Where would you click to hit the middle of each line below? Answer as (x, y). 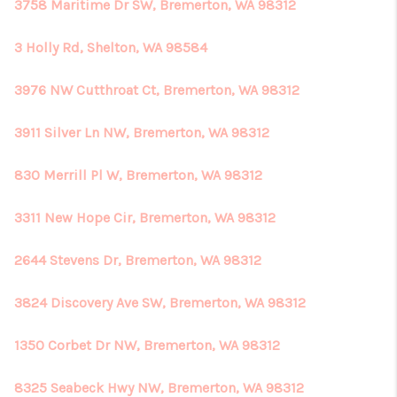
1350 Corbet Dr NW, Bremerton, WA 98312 (147, 345)
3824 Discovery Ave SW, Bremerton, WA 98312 (160, 303)
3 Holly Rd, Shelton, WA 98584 (111, 47)
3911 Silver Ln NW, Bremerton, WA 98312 (142, 132)
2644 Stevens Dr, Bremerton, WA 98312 (138, 260)
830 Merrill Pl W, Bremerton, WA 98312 (138, 175)
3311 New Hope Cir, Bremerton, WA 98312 (145, 218)
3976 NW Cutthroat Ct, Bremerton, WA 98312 (157, 90)
